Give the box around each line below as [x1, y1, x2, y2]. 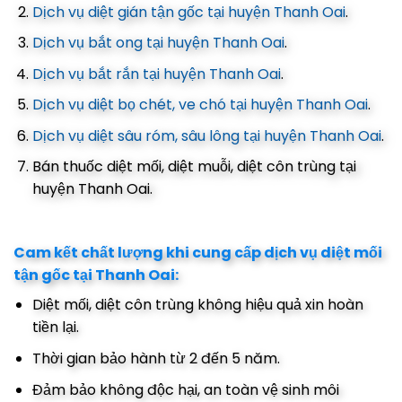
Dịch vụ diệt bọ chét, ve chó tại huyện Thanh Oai [31, 94, 368, 116]
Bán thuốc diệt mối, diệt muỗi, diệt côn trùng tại [31, 156, 356, 178]
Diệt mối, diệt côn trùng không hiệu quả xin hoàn [31, 294, 363, 316]
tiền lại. [31, 317, 79, 338]
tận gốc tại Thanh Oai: [13, 265, 179, 286]
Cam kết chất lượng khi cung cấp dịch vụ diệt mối [13, 242, 382, 264]
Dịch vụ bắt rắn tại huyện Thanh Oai [31, 63, 281, 84]
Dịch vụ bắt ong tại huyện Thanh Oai [31, 32, 284, 54]
